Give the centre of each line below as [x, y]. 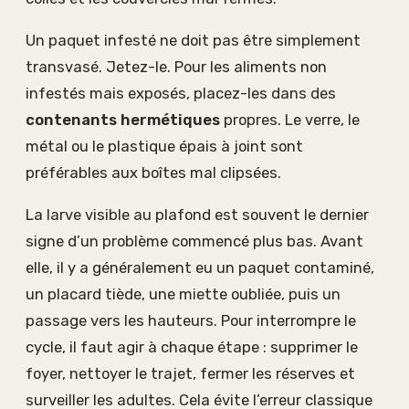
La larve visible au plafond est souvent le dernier [197, 214]
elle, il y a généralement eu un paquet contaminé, [200, 267]
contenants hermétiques [123, 120]
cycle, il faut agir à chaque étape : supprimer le [192, 346]
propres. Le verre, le [290, 120]
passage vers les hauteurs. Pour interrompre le [191, 320]
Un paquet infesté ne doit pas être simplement [193, 41]
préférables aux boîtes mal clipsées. [153, 173]
